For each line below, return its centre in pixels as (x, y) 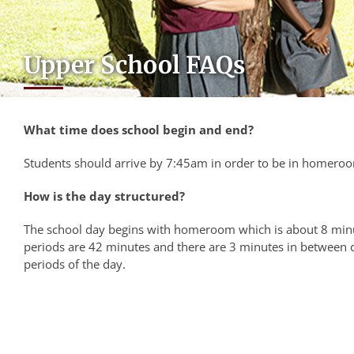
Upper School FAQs (135, 65)
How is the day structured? (104, 196)
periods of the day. (75, 264)
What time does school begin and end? (139, 130)
